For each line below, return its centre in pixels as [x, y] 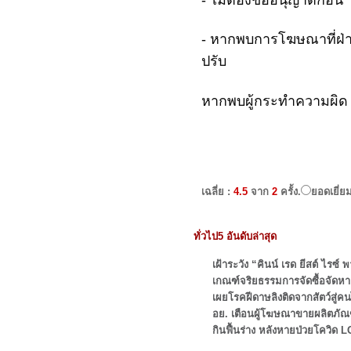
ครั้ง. [291, 192]
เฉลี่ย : [217, 192]
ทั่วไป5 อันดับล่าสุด [235, 236]
